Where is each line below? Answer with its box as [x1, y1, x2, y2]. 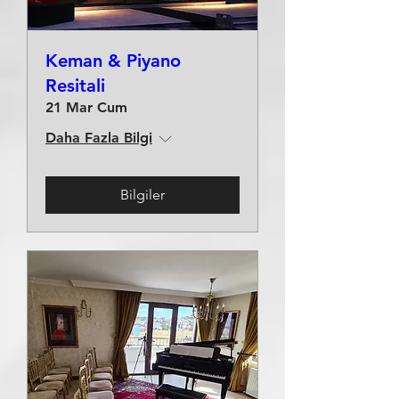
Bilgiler [120, 186, 165, 203]
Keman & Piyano [45, 50, 181, 71]
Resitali [45, 75, 105, 96]
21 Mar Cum [45, 99, 127, 116]
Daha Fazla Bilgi [45, 129, 152, 146]
